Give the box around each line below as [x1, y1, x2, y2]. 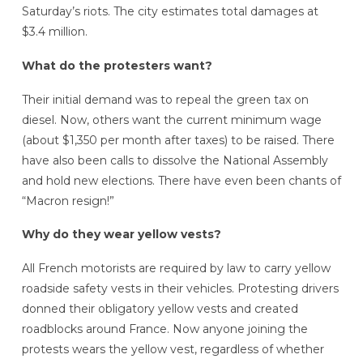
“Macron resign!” [21, 193, 114, 208]
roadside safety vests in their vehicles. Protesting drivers [21, 281, 339, 297]
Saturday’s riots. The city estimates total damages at [21, 4, 318, 19]
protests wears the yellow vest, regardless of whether [21, 342, 324, 357]
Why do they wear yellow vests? [21, 227, 221, 242]
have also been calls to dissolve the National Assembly [21, 152, 328, 168]
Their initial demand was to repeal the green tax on [21, 92, 309, 107]
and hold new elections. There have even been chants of [21, 173, 341, 188]
